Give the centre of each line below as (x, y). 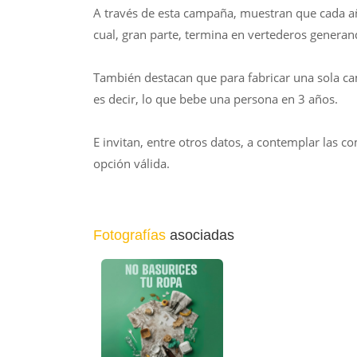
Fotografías (129, 235)
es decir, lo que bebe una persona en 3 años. (216, 99)
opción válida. (131, 163)
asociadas (200, 235)
